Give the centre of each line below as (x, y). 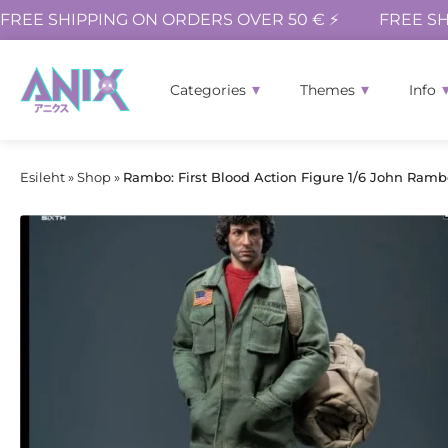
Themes (327, 90)
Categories (207, 90)
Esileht (42, 177)
